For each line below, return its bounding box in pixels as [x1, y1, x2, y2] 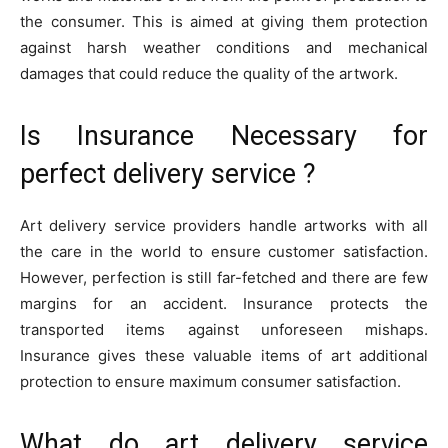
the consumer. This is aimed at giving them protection [20, 12, 428, 32]
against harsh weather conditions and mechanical [20, 38, 428, 58]
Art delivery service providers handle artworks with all [20, 216, 428, 236]
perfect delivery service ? [20, 158, 316, 191]
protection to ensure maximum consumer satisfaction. [20, 372, 401, 392]
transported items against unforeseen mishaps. [20, 320, 428, 340]
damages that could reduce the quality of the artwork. [20, 64, 398, 84]
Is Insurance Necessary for [20, 120, 428, 153]
